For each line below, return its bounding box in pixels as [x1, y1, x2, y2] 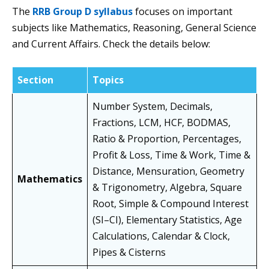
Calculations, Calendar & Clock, [92, 229, 230, 243]
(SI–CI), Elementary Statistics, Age [92, 213, 242, 227]
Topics [92, 73, 124, 87]
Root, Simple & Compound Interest [92, 197, 249, 211]
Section [17, 73, 53, 87]
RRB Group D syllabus [32, 5, 133, 19]
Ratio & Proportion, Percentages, [92, 132, 241, 146]
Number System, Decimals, [92, 100, 213, 113]
